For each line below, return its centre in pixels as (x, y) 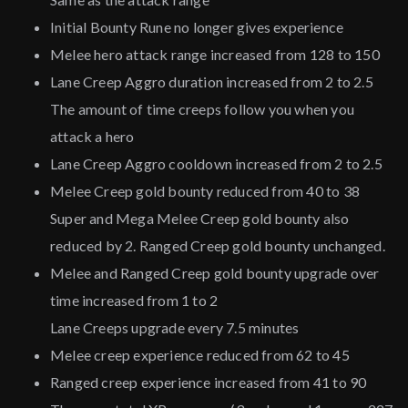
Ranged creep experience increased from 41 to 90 (209, 382)
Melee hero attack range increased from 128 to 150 (215, 55)
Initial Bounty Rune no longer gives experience (197, 27)
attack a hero (92, 137)
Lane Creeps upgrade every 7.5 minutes (175, 328)
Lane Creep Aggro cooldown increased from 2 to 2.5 (216, 164)
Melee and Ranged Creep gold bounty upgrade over (215, 273)
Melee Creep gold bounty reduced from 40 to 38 (205, 191)
